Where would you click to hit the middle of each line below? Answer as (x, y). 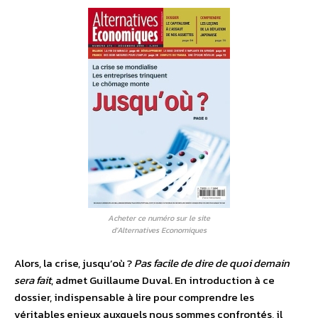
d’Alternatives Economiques (159, 230)
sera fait (33, 280)
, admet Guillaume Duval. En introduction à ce (163, 280)
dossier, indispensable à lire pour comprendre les (134, 297)
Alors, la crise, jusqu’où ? (74, 263)
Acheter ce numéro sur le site (159, 218)
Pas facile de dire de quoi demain (212, 263)
